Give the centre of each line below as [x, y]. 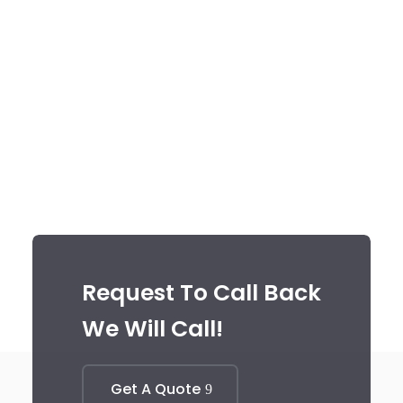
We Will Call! [152, 329]
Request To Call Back [201, 293]
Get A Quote [155, 390]
